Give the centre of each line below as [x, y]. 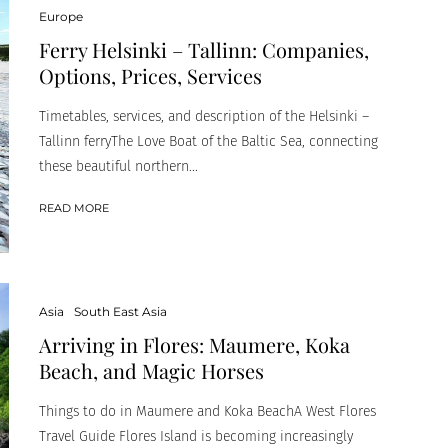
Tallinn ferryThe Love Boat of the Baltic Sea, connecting [208, 141]
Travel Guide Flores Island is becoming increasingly [196, 436]
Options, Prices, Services [150, 75]
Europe [61, 16]
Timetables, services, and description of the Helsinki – [204, 116]
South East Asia [120, 311]
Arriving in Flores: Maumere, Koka [194, 344]
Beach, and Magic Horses [151, 370]
